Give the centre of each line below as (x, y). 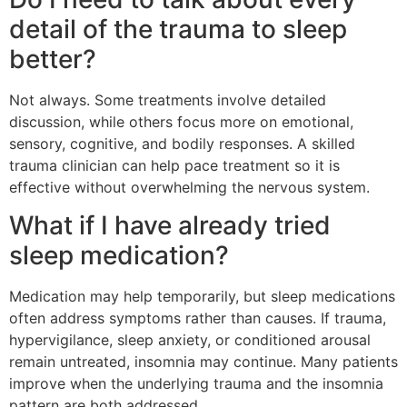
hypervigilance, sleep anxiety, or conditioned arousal (190, 340)
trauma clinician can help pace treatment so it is (174, 166)
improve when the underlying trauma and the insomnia (196, 384)
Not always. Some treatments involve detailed (168, 100)
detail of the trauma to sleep (178, 30)
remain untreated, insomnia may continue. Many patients (203, 362)
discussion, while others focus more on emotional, (181, 122)
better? (53, 60)
